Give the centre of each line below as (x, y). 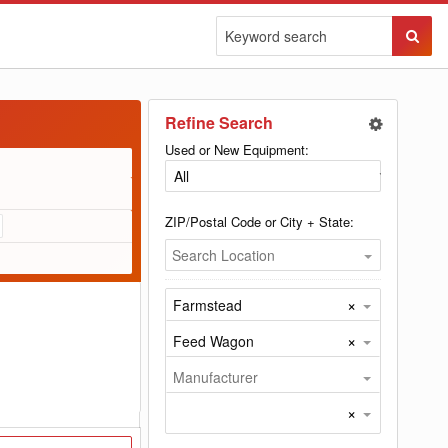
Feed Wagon (213, 341)
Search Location (223, 255)
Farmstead (207, 305)
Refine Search (219, 122)
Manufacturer (215, 377)
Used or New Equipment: (237, 149)
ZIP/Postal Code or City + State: (259, 221)
